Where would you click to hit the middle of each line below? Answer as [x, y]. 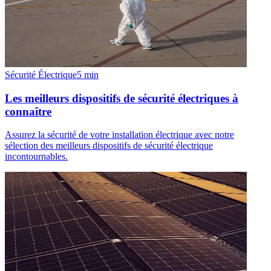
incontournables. [36, 157]
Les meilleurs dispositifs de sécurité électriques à [122, 98]
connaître [28, 111]
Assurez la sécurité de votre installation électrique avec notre [119, 135]
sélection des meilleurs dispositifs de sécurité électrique [109, 146]
